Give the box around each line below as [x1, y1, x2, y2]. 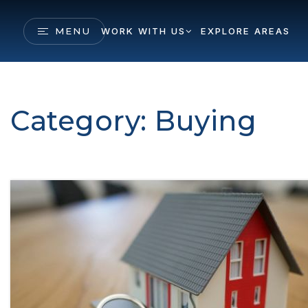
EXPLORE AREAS [200, 25, 290, 36]
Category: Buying [10, 104, 256, 137]
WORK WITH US [100, 25, 186, 36]
